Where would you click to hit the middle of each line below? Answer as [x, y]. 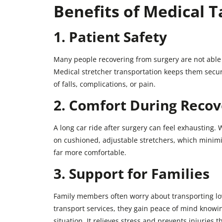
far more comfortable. [90, 153]
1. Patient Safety [110, 36]
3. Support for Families [131, 174]
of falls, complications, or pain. [104, 84]
